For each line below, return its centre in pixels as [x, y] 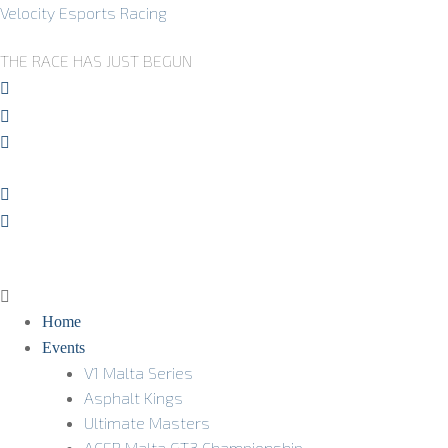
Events [63, 348]
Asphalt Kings [133, 398]
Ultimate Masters [146, 423]
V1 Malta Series [138, 373]
